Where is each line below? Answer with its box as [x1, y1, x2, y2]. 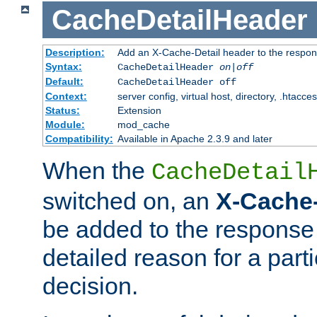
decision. [42, 272, 138, 300]
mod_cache [117, 119, 170, 131]
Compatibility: [45, 133, 113, 145]
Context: [45, 91, 87, 103]
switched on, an [42, 188, 216, 215]
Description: [45, 47, 105, 59]
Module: [45, 119, 85, 131]
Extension [117, 105, 161, 117]
